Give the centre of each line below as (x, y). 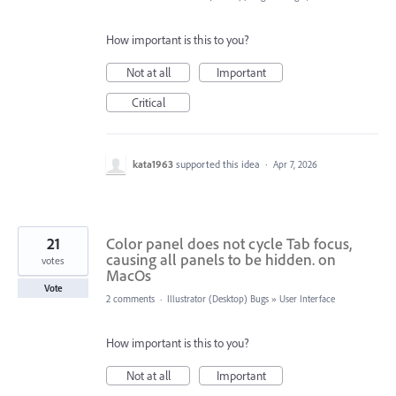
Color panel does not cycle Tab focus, (229, 243)
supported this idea (219, 164)
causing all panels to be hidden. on (221, 259)
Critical (148, 102)
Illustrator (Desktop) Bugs (218, 298)
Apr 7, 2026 (295, 164)
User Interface (307, 298)
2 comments (130, 298)
